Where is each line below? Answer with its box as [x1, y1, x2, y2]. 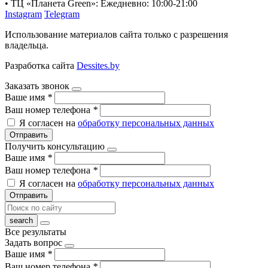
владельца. [5, 39, 48, 50]
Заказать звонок [5, 80, 69, 91]
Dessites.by [77, 60, 120, 71]
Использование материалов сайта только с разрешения [5, 29, 228, 39]
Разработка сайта [5, 60, 77, 71]
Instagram [5, 8, 42, 19]
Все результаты [5, 226, 66, 237]
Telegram [44, 8, 80, 19]
